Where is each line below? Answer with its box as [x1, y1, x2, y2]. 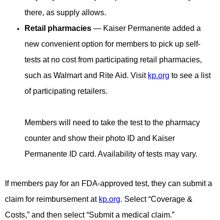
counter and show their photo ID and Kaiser [25, 134, 175, 142]
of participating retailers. [25, 86, 108, 95]
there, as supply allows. [25, 8, 108, 17]
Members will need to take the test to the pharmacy [25, 118, 200, 127]
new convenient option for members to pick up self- [25, 39, 200, 48]
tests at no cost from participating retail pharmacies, [25, 55, 202, 64]
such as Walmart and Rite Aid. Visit [25, 71, 148, 80]
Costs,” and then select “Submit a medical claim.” [5, 210, 176, 219]
